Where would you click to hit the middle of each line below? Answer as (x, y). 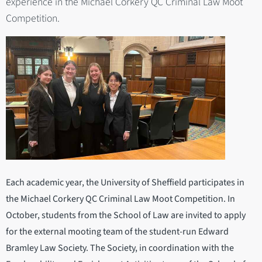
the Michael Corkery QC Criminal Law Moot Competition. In (120, 199)
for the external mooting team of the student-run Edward (117, 232)
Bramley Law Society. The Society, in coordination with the (120, 248)
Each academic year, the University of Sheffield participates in (125, 183)
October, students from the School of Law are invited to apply (126, 216)
